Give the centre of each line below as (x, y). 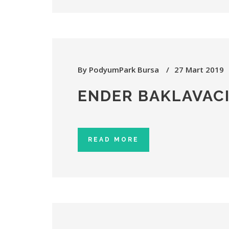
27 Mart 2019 (199, 70)
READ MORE (113, 140)
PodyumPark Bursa (124, 70)
